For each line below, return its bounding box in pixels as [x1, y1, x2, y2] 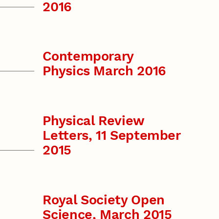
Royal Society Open [43, 192, 165, 208]
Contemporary [43, 48, 134, 65]
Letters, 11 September [43, 127, 181, 143]
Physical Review [43, 112, 144, 129]
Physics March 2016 [43, 63, 166, 79]
